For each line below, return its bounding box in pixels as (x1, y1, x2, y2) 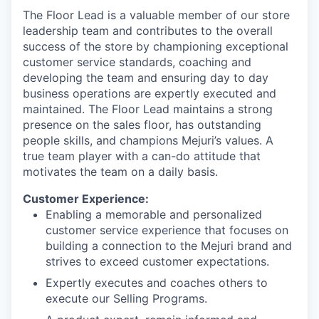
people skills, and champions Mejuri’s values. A (23, 133, 273, 147)
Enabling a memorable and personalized (46, 207, 262, 221)
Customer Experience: (23, 192, 149, 206)
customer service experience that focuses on (46, 223, 288, 237)
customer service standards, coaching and (23, 55, 251, 69)
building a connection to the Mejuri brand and (46, 239, 292, 253)
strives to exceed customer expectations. (46, 254, 269, 268)
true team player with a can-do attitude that (23, 149, 261, 163)
